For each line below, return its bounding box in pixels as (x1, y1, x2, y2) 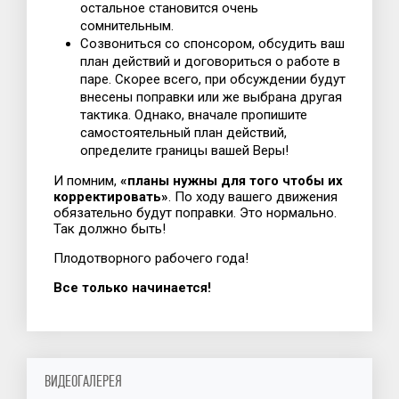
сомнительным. (80, 17, 174, 34)
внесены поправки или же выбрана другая (80, 88, 342, 105)
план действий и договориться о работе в (80, 53, 340, 69)
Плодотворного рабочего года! (53, 249, 248, 266)
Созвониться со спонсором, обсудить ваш (80, 35, 345, 52)
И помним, (53, 172, 117, 189)
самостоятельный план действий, (80, 124, 287, 141)
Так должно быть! (53, 220, 166, 237)
